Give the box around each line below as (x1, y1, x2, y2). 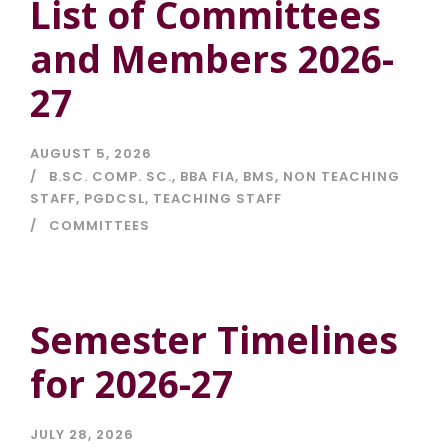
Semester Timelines (30, 314, 398, 366)
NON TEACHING (283, 167, 400, 187)
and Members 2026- (30, 33, 394, 85)
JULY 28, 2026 (30, 425, 134, 445)
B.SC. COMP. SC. (49, 167, 172, 187)
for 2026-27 (30, 358, 233, 410)
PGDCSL (84, 189, 145, 209)
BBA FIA (180, 167, 235, 187)
